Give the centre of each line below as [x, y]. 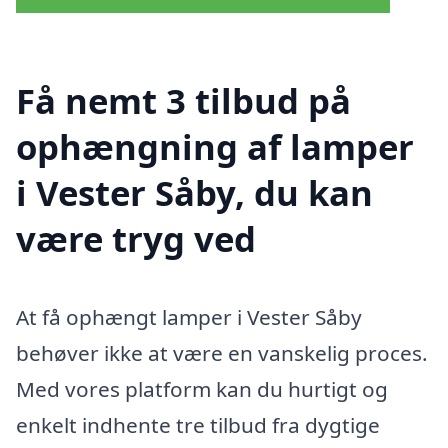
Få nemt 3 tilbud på [183, 100]
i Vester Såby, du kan [194, 192]
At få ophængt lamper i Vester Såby [189, 316]
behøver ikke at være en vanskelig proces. [222, 352]
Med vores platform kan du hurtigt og [202, 388]
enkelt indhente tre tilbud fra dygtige [198, 424]
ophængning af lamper [215, 146]
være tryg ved [136, 238]
